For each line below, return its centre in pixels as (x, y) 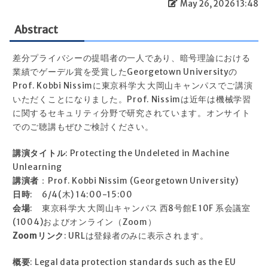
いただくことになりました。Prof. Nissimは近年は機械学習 (132, 100)
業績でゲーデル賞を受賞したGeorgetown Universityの (125, 72)
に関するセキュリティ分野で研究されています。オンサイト (132, 114)
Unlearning (38, 167)
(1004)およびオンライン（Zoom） (85, 223)
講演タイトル (39, 154)
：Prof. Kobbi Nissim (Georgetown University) (139, 181)
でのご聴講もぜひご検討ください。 (83, 127)
